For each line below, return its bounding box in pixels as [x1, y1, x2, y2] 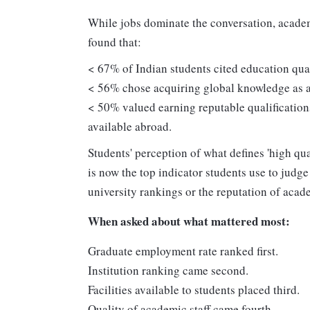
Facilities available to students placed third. [88, 282, 300, 298]
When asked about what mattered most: [88, 212, 290, 230]
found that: [88, 34, 141, 51]
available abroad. [88, 118, 172, 135]
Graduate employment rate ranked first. [88, 243, 278, 259]
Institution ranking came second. [88, 262, 248, 279]
